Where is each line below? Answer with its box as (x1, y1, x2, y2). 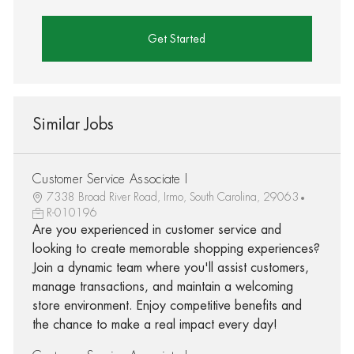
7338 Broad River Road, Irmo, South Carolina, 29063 (46, 190, 299, 202)
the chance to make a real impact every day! (32, 318, 277, 331)
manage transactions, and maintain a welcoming (32, 280, 293, 293)
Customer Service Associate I (32, 172, 188, 186)
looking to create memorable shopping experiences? (32, 242, 320, 255)
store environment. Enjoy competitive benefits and (32, 299, 302, 312)
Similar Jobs (32, 115, 114, 133)
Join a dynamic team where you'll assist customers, (32, 261, 309, 274)
